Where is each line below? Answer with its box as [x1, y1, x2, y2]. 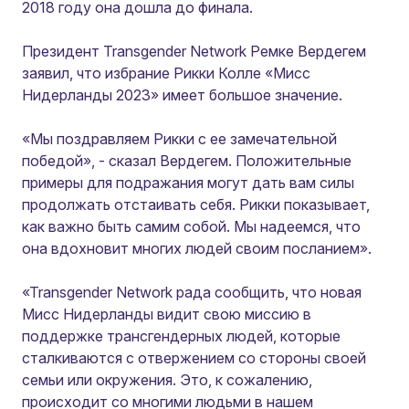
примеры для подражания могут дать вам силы [22, 173, 354, 192]
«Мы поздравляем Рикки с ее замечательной [22, 130, 337, 148]
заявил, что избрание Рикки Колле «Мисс [22, 64, 310, 82]
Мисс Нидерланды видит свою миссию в [22, 305, 311, 323]
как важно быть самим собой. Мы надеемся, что [22, 217, 361, 236]
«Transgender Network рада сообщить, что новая [22, 283, 362, 301]
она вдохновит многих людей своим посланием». [22, 239, 372, 257]
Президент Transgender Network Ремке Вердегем [22, 42, 366, 60]
